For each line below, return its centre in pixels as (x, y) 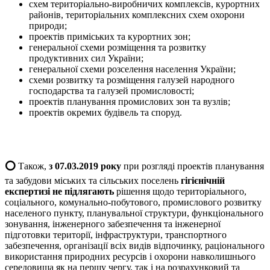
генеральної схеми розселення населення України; (132, 69)
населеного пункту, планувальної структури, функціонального (134, 213)
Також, (33, 166)
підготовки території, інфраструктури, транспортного (116, 235)
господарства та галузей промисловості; (111, 91)
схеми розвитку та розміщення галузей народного (132, 80)
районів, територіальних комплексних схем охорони (137, 15)
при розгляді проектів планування (193, 166)
